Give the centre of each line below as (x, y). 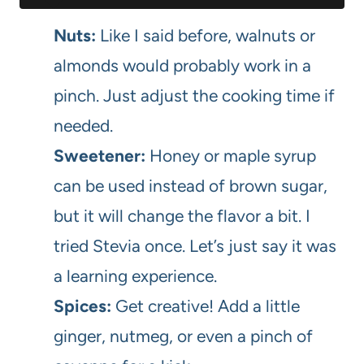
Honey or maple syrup (231, 156)
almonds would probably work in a (182, 66)
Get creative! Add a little (206, 306)
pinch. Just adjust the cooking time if (194, 96)
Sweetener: (100, 156)
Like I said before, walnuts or (206, 36)
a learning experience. (135, 276)
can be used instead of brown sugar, (191, 186)
